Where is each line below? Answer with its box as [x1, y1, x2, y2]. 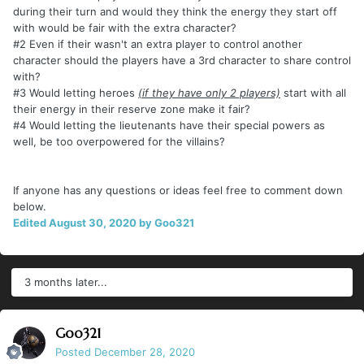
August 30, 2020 [49, 215, 136, 229]
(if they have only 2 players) [138, 85, 280, 99]
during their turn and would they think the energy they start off [13, 4, 337, 18]
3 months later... [24, 275, 107, 288]
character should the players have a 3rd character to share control [13, 53, 351, 67]
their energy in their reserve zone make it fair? [13, 102, 250, 115]
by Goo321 [136, 215, 194, 229]
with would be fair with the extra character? [13, 20, 236, 34]
